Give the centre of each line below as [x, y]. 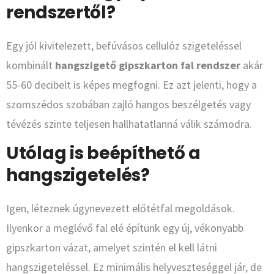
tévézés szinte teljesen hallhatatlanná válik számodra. [129, 124]
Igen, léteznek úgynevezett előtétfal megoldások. [120, 209]
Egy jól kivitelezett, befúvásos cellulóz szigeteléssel [124, 46]
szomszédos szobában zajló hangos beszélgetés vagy [128, 105]
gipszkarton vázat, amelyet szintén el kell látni [112, 248]
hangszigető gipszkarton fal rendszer [148, 65]
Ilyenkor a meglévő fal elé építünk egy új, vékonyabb [125, 228]
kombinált [31, 65]
